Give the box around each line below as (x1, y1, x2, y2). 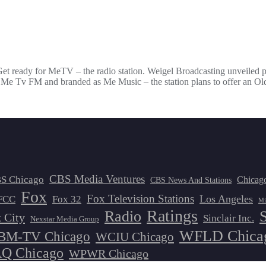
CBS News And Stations (150, 175, 232, 185)
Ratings (147, 207, 198, 226)
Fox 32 (52, 194, 81, 205)
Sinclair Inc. (203, 213, 254, 224)
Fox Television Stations (87, 192, 194, 205)
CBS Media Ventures (49, 173, 145, 186)
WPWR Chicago (69, 247, 148, 261)
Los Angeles (199, 193, 253, 205)
